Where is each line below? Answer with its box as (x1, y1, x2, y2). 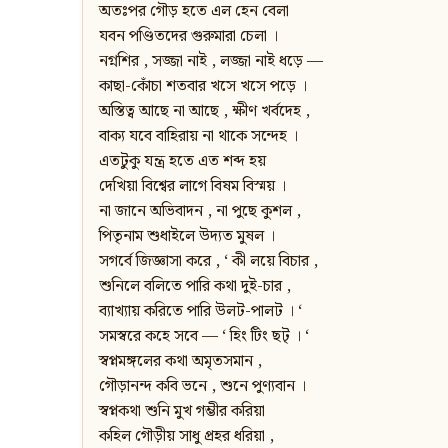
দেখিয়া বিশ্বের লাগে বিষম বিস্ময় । (99, 174, 286, 200)
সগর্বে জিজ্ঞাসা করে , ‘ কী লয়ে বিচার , (99, 249, 318, 275)
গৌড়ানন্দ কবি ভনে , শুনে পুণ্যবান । (99, 374, 306, 400)
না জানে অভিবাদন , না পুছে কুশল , (99, 199, 301, 225)
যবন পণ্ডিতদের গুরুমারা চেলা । (99, 24, 278, 50)
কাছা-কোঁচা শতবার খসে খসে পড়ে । (99, 74, 307, 100)
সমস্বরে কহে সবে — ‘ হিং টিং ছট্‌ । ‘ (99, 324, 309, 350)
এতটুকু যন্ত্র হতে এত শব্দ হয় (99, 149, 266, 175)
